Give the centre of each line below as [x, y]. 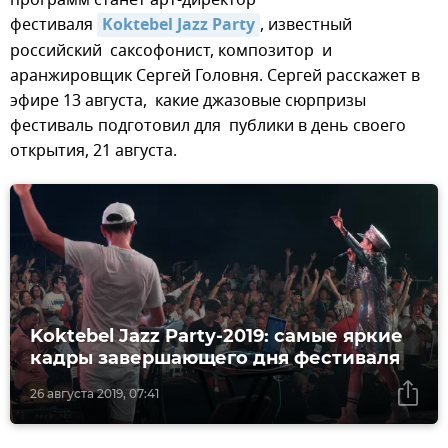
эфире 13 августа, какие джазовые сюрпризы [188, 100]
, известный [306, 24]
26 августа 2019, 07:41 [94, 394]
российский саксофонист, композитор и [171, 50]
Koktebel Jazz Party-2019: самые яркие [216, 336]
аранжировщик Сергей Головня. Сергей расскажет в [215, 75]
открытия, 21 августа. [93, 150]
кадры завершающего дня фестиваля [215, 358]
